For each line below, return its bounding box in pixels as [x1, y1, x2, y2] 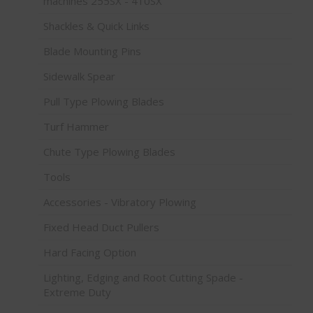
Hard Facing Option [43, 245, 136, 259]
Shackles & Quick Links [43, 18, 150, 33]
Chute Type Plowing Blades [43, 144, 175, 159]
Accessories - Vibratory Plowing [43, 194, 196, 209]
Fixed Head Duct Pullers [43, 219, 159, 234]
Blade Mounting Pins [43, 43, 141, 58]
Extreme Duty [43, 284, 111, 299]
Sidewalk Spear [43, 68, 115, 83]
